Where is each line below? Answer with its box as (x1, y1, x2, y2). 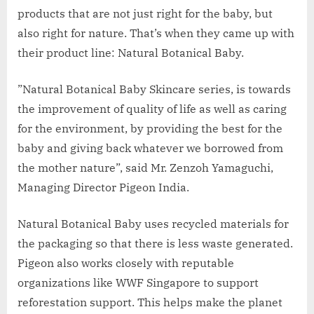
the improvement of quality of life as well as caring (18, 101, 287, 116)
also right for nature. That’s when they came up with (18, 25, 294, 40)
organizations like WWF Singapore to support (18, 275, 259, 289)
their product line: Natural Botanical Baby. (18, 45, 244, 60)
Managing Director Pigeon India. (18, 179, 189, 194)
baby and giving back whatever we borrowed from (18, 140, 283, 155)
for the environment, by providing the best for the (18, 121, 282, 135)
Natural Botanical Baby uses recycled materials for (18, 216, 289, 231)
